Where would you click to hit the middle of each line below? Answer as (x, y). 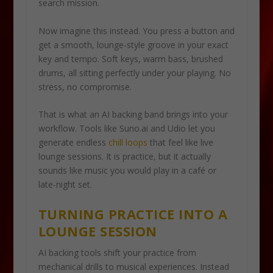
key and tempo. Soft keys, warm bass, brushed (130, 58)
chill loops (128, 143)
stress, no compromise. (85, 87)
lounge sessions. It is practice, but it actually (124, 157)
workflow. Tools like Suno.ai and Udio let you (126, 129)
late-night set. (65, 185)
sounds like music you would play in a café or (127, 171)
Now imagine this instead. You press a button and (136, 30)
